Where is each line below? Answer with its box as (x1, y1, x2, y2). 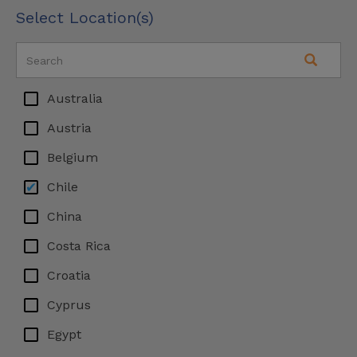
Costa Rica (47, 238, 111, 253)
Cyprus (47, 297, 91, 312)
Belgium (47, 150, 98, 165)
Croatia (47, 268, 91, 283)
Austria (47, 120, 92, 135)
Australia (47, 91, 103, 106)
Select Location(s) (16, 8, 154, 27)
